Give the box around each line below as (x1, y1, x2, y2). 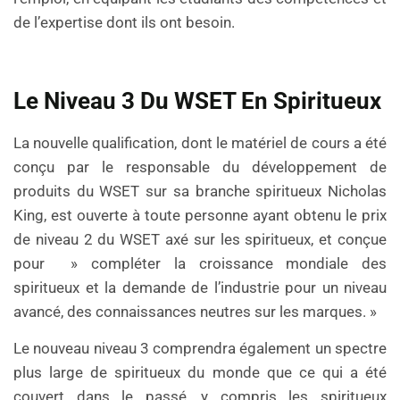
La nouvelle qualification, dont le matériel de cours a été (13, 133, 387, 152)
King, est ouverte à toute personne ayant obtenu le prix (13, 205, 387, 224)
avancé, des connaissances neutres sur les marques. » (13, 302, 377, 321)
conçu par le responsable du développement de (13, 157, 387, 176)
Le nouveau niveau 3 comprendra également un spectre (13, 339, 387, 358)
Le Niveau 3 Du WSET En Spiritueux (13, 87, 381, 114)
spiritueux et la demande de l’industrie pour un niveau (13, 278, 387, 296)
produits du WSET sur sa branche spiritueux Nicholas (13, 181, 387, 200)
